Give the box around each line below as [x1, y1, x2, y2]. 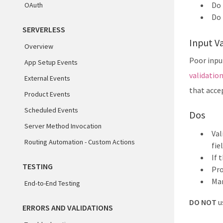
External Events [24, 74, 70, 83]
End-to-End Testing [24, 179, 80, 188]
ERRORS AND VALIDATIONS [22, 203, 113, 213]
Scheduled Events [24, 106, 78, 114]
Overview [24, 42, 53, 51]
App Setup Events [24, 58, 78, 67]
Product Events [24, 90, 70, 99]
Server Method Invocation [24, 121, 102, 130]
